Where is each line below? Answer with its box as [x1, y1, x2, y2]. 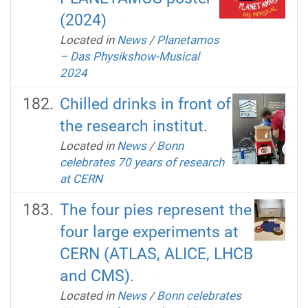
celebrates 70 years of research [59, 155, 224, 169]
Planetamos [156, 32, 219, 47]
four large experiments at [59, 222, 239, 241]
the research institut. [59, 116, 208, 135]
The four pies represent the [59, 200, 252, 219]
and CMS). [59, 266, 134, 285]
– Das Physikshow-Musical [59, 49, 199, 63]
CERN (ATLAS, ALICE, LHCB [59, 244, 253, 263]
